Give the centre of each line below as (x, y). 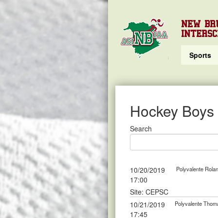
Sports (200, 55)
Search (141, 128)
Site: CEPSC (149, 192)
